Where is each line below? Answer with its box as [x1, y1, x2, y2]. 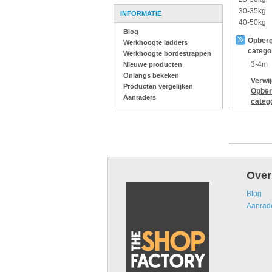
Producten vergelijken [123, 83, 193, 90]
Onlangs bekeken [123, 72, 179, 79]
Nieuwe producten [123, 61, 182, 68]
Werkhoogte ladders [123, 39, 188, 46]
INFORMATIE [120, 10, 161, 17]
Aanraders [123, 93, 156, 101]
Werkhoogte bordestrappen [123, 50, 211, 57]
